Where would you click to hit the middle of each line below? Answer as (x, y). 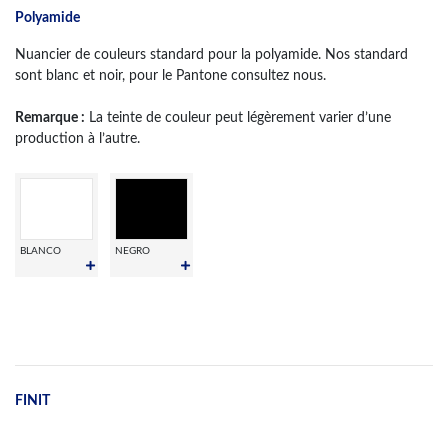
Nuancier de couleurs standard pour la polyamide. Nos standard (211, 54)
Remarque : (50, 117)
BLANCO (40, 250)
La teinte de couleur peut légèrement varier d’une (238, 117)
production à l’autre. (77, 138)
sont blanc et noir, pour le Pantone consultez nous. (170, 75)
